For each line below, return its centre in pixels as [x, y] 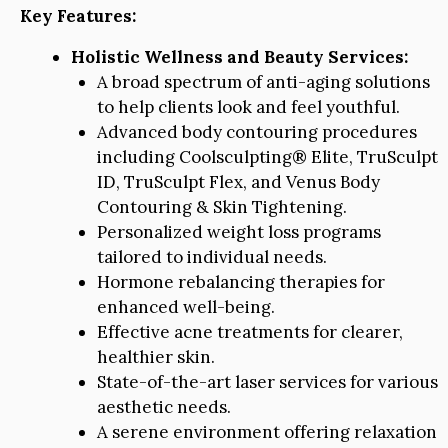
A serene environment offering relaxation [266, 432]
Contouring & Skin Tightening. [221, 207]
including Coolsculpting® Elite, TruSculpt [267, 157]
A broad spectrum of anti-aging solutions [263, 82]
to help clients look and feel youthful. [248, 107]
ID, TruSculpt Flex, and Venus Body [238, 182]
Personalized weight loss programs [238, 232]
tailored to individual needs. [211, 257]
